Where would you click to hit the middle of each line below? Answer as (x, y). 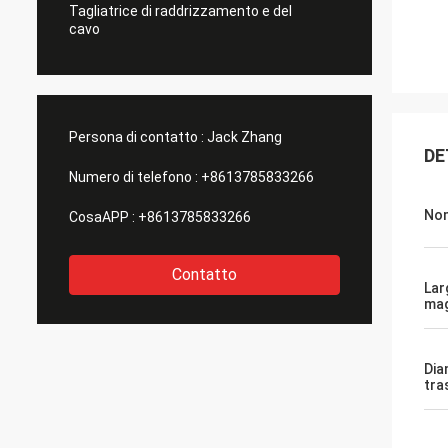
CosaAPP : (102, 217)
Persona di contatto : (136, 137)
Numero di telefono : (133, 177)
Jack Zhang (244, 137)
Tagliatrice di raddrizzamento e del (180, 11)
